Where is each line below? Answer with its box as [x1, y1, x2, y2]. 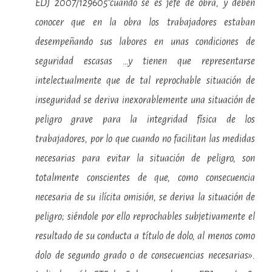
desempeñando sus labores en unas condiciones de [35, 36, 255, 47]
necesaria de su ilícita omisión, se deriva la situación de [35, 192, 255, 203]
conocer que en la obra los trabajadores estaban [35, 17, 255, 28]
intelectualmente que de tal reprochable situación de [35, 75, 255, 86]
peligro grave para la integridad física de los [35, 114, 255, 125]
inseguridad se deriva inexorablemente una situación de [35, 95, 255, 106]
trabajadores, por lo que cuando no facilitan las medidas [35, 134, 255, 144]
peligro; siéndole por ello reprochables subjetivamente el [35, 211, 255, 222]
